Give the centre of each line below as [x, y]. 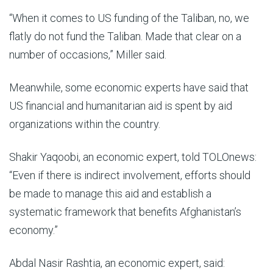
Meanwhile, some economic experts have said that [129, 87]
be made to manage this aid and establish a [110, 193]
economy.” [34, 230]
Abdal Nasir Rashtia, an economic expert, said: [117, 263]
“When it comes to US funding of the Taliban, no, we [129, 18]
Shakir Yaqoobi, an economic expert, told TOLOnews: [133, 157]
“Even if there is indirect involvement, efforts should [130, 175]
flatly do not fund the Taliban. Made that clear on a [125, 36]
